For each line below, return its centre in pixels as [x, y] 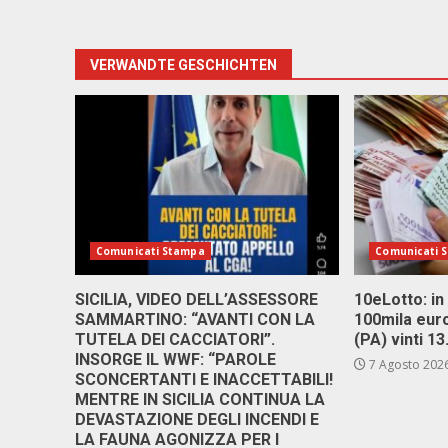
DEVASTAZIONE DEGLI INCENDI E [197, 419]
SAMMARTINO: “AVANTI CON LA [195, 319]
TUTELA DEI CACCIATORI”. [175, 339]
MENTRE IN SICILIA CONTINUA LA [200, 399]
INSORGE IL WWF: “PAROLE [175, 359]
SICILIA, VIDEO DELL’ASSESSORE [196, 299]
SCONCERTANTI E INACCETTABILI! [204, 379]
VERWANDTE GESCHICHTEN [183, 65]
